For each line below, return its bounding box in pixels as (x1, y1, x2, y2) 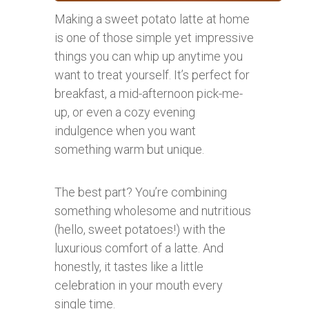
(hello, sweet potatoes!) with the (54, 222, 226, 237)
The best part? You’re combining (54, 185, 227, 200)
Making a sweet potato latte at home (54, 12, 250, 27)
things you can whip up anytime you (54, 49, 243, 64)
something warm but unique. (54, 142, 204, 157)
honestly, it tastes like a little (54, 259, 203, 275)
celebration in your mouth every (54, 278, 223, 293)
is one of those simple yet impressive (54, 30, 254, 46)
